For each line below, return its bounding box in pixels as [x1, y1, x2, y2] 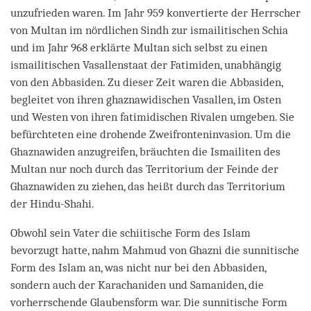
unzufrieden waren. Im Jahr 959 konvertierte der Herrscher [10, 6, 301, 19]
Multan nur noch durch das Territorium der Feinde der [10, 162, 278, 176]
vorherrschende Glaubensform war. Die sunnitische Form [10, 295, 287, 309]
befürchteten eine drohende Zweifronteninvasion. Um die [10, 127, 291, 141]
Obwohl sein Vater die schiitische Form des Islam [10, 226, 251, 239]
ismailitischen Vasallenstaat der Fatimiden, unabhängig [10, 58, 281, 72]
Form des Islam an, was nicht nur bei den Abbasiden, [10, 260, 266, 274]
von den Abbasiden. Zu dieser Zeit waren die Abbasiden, [10, 75, 283, 89]
